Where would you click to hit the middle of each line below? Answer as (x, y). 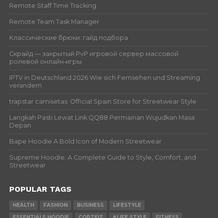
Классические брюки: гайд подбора (68, 37)
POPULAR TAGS (40, 189)
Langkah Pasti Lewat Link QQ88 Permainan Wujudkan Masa (102, 117)
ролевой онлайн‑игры (45, 61)
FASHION (55, 205)
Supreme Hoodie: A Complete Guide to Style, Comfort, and (102, 157)
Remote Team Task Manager (54, 21)
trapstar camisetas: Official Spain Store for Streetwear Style (103, 101)
